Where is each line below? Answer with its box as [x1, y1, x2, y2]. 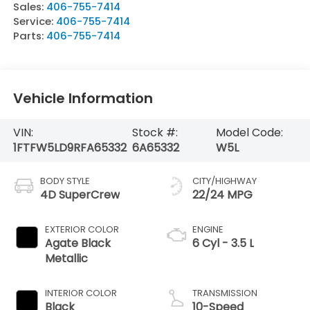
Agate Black [44, 235, 111, 251]
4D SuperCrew [39, 186, 120, 203]
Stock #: [132, 124, 179, 140]
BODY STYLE [39, 174, 90, 188]
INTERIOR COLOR [44, 286, 117, 300]
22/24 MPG [192, 186, 253, 203]
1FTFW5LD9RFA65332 [12, 139, 127, 156]
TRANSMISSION [192, 286, 257, 300]
